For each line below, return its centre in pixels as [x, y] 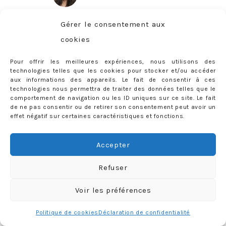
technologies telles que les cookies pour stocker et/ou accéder [113, 71]
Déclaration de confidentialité [144, 212]
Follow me [149, 181]
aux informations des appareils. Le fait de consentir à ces [113, 80]
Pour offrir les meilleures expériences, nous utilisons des [113, 62]
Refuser [113, 167]
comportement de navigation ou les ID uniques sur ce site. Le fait [113, 98]
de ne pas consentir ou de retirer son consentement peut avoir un [113, 107]
